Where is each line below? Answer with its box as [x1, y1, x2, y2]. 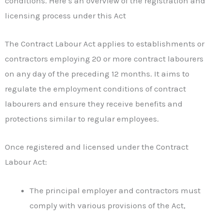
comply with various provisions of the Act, [30, 200, 186, 210]
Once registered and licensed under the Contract [5, 142, 188, 152]
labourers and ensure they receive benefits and [5, 99, 183, 109]
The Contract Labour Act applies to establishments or [5, 39, 204, 49]
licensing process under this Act [5, 11, 126, 20]
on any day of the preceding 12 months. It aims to [5, 69, 189, 79]
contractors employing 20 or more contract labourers [5, 54, 203, 64]
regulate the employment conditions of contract [5, 84, 186, 94]
